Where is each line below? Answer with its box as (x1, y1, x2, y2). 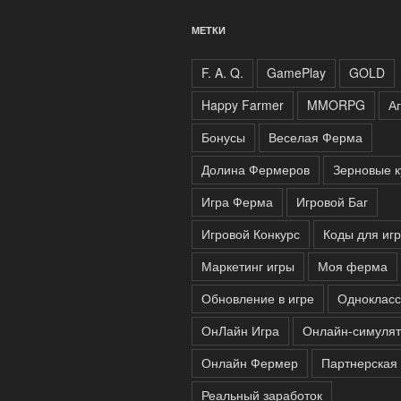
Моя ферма (318, 256, 388, 275)
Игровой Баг (296, 192, 368, 210)
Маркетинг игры (201, 256, 294, 275)
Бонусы (201, 127, 245, 146)
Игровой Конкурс (201, 224, 300, 243)
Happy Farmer (201, 95, 284, 114)
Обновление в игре (201, 288, 314, 307)
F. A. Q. (201, 63, 243, 81)
